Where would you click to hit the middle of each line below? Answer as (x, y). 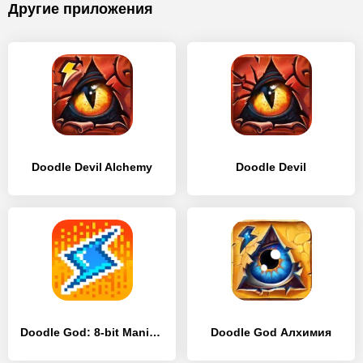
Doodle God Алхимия (271, 332)
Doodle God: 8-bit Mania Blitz (155, 332)
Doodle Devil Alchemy (92, 167)
